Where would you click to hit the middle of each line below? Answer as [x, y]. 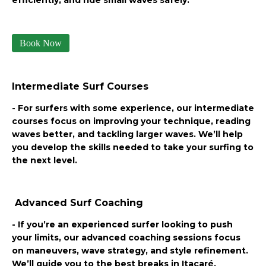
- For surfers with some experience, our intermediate [133, 108]
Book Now [41, 43]
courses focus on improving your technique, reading [131, 121]
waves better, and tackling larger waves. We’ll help [127, 134]
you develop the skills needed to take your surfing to [133, 148]
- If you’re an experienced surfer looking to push [122, 225]
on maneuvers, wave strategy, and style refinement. [130, 251]
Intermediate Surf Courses [80, 87]
